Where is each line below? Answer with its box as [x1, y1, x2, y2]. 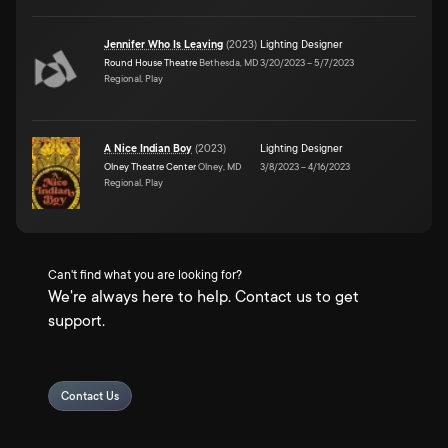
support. [48, 312, 105, 330]
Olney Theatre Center [104, 160, 196, 172]
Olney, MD [196, 160, 242, 172]
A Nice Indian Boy [104, 142, 192, 155]
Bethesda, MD [197, 56, 259, 68]
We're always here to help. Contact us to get [48, 288, 359, 306]
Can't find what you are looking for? [48, 268, 242, 282]
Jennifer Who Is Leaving [104, 38, 223, 51]
